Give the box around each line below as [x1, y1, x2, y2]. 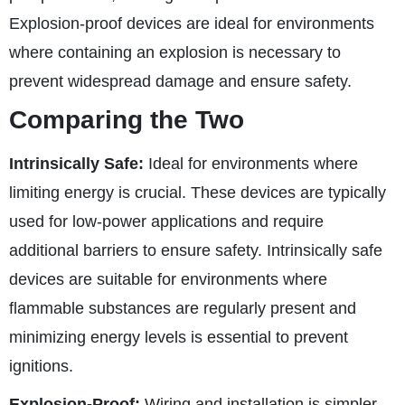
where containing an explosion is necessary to [9, 43, 341, 61]
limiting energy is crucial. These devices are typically [9, 184, 386, 202]
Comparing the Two [9, 106, 244, 134]
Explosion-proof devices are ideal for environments [9, 14, 374, 33]
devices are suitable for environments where [9, 270, 327, 288]
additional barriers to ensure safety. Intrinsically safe [9, 241, 382, 259]
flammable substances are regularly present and [9, 299, 356, 317]
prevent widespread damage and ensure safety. [9, 72, 352, 90]
